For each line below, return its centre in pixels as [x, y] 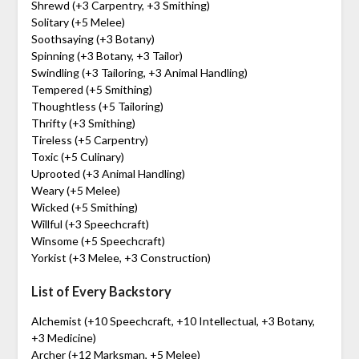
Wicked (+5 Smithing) [84, 207]
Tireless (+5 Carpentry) [89, 139]
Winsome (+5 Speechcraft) [98, 240]
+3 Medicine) [63, 337]
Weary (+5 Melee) [75, 190]
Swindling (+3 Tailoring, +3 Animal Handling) [139, 72]
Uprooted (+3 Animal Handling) [108, 173]
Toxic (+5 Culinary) [77, 156]
